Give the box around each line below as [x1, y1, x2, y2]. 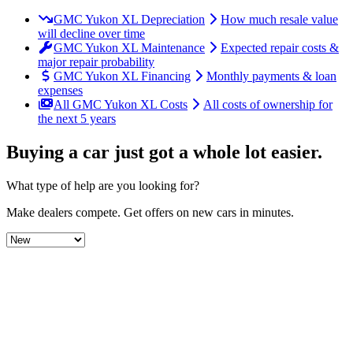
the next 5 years [38, 111, 116, 125]
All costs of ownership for [203, 97, 333, 111]
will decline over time [38, 26, 145, 40]
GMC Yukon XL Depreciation [54, 12, 205, 26]
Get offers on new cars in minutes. [124, 205, 294, 219]
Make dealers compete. [6, 205, 121, 219]
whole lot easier [193, 141, 318, 162]
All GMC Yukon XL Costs [54, 97, 188, 111]
